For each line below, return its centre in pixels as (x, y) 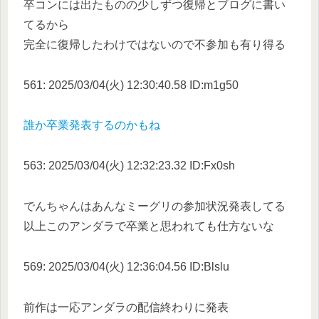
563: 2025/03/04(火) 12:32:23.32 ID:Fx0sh (129, 166)
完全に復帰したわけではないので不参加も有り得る (155, 44)
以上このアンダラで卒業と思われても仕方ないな (149, 226)
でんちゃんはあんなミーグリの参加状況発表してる (155, 206)
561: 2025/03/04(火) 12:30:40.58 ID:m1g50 (131, 85)
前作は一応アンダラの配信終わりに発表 (126, 307)
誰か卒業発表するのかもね (92, 125)
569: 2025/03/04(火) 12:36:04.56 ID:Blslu (126, 266)
